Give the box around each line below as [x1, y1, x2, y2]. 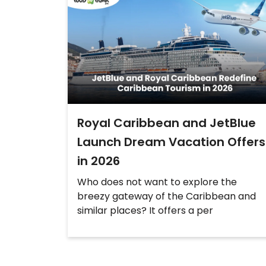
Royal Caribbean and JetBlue [77, 115, 256, 132]
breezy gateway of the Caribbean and [77, 189, 256, 204]
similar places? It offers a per [77, 204, 213, 218]
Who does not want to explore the [77, 175, 237, 189]
